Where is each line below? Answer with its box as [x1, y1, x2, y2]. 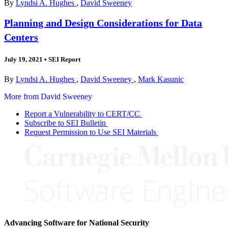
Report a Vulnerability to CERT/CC [24, 109, 140, 118]
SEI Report [47, 55, 80, 63]
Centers [4, 31, 38, 43]
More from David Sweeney [4, 92, 92, 101]
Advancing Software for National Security [4, 218, 149, 227]
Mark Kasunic [138, 74, 184, 83]
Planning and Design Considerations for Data [4, 17, 202, 28]
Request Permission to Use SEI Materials [24, 127, 156, 136]
